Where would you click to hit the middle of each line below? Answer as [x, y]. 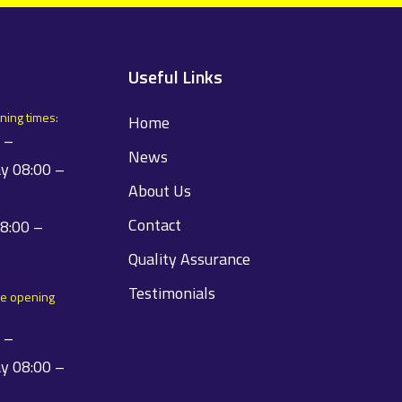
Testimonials [171, 293]
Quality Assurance [189, 259]
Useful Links [175, 77]
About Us [159, 191]
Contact [154, 225]
